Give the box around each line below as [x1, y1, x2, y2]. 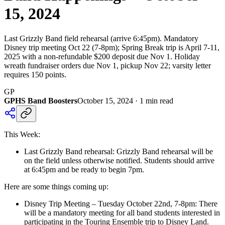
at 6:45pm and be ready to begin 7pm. [24, 165, 144, 174]
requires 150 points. [4, 70, 66, 79]
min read [144, 96, 173, 105]
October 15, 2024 [77, 96, 133, 105]
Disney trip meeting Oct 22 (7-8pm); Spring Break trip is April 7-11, [4, 43, 219, 52]
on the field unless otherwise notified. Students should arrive [24, 156, 214, 165]
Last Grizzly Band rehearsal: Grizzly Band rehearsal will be [24, 147, 213, 156]
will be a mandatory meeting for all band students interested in [24, 208, 220, 217]
